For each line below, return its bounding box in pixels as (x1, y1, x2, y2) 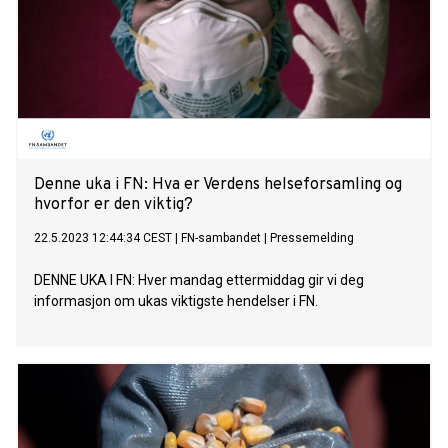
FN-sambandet (181, 231, 261, 246)
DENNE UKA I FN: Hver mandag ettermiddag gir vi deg (34, 272, 364, 289)
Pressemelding (270, 231, 354, 246)
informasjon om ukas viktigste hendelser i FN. (34, 293, 318, 310)
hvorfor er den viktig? (34, 195, 193, 216)
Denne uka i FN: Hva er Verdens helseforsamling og (34, 175, 402, 196)
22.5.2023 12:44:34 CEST (34, 231, 172, 246)
